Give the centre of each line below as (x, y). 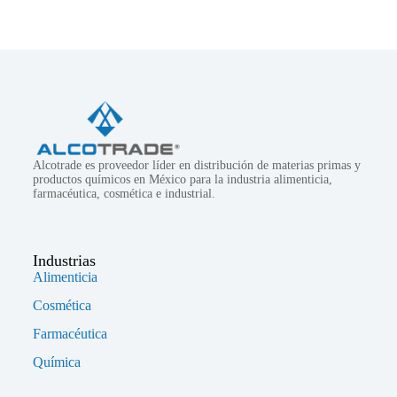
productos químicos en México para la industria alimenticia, (182, 179)
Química (56, 362)
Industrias (64, 261)
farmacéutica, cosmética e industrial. (124, 193)
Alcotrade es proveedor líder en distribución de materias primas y (196, 165)
